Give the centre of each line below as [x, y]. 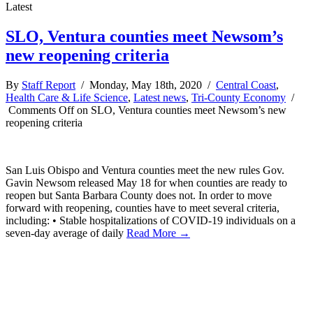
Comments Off [41, 110]
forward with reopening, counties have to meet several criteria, [143, 208]
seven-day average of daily [66, 233]
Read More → [158, 233]
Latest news [160, 97]
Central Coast [246, 85]
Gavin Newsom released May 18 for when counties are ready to [146, 182]
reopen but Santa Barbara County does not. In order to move [139, 195]
